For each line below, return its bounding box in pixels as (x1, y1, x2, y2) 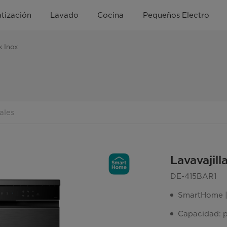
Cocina (97, 10, 124, 20)
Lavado (50, 10, 79, 20)
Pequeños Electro (142, 10, 209, 20)
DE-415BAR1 (170, 171, 216, 181)
